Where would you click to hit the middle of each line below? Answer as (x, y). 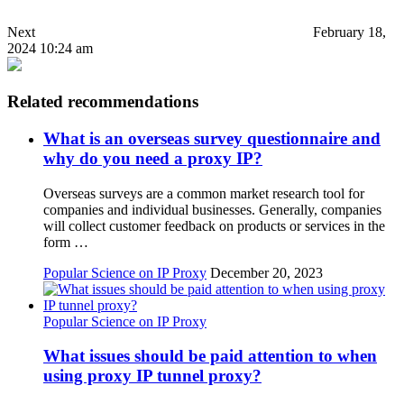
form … (66, 242)
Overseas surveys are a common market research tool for (204, 193)
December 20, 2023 (266, 272)
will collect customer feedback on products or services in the (214, 225)
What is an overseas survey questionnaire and (212, 138)
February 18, (349, 32)
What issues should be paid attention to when (210, 356)
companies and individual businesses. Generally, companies (212, 209)
